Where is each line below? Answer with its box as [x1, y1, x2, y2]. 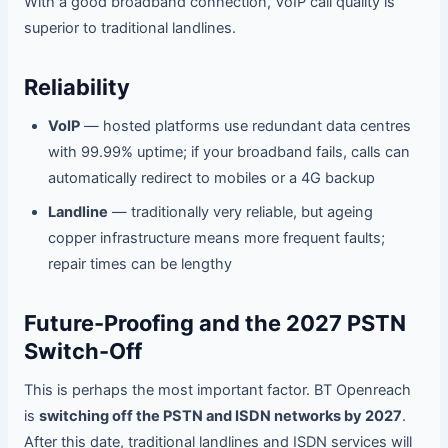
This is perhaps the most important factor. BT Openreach [23, 381, 411, 400]
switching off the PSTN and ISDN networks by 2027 [38, 407, 402, 426]
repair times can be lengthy [47, 255, 232, 274]
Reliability [23, 74, 130, 101]
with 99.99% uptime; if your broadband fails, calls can [47, 143, 410, 162]
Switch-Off [23, 338, 142, 365]
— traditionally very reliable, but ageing [107, 203, 373, 222]
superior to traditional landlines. [23, 19, 236, 38]
